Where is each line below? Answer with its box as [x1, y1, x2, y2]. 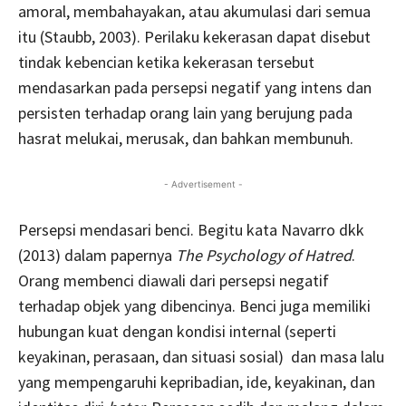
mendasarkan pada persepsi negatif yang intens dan [18, 77, 372, 99]
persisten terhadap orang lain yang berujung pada [18, 102, 353, 124]
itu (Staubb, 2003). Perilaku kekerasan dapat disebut [18, 26, 371, 48]
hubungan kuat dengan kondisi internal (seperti [18, 321, 336, 343]
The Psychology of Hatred [176, 245, 352, 266]
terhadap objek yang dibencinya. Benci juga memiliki [18, 295, 371, 317]
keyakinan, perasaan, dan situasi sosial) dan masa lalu [18, 346, 384, 368]
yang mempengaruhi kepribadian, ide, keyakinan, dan [18, 372, 375, 393]
